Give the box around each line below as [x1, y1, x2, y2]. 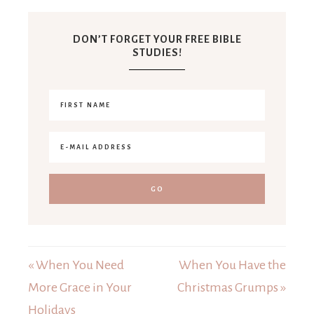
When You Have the [179, 257, 286, 272]
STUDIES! [132, 46, 182, 58]
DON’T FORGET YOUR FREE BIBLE [72, 33, 242, 45]
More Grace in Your [28, 280, 132, 294]
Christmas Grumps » [177, 280, 286, 294]
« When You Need [28, 257, 124, 272]
